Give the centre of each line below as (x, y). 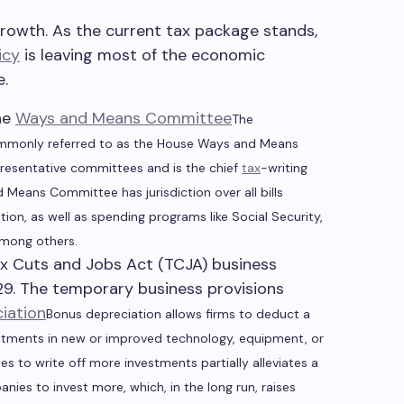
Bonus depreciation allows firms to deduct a (178, 314)
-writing (284, 168)
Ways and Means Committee (124, 118)
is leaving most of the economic (142, 55)
